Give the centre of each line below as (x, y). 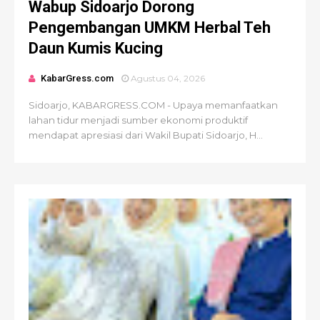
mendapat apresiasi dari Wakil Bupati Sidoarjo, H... (146, 135)
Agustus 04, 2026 (168, 78)
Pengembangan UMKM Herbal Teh (150, 27)
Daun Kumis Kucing (96, 48)
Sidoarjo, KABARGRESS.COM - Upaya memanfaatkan (153, 105)
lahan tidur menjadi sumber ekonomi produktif (138, 120)
